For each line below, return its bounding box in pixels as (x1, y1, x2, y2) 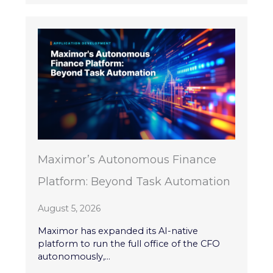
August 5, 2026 (38, 202, 101, 214)
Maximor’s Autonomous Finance (38, 152, 217, 166)
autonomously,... (38, 250, 111, 262)
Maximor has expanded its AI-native (38, 225, 199, 236)
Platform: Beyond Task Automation (38, 174, 231, 188)
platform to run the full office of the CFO (38, 238, 221, 249)
